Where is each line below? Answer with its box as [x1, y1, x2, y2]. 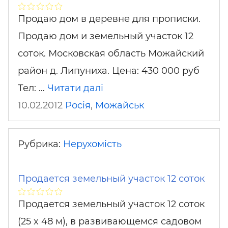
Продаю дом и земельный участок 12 [18, 30, 193, 42]
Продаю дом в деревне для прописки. [18, 13, 201, 24]
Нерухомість [63, 138, 122, 150]
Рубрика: [18, 138, 63, 150]
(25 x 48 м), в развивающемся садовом [18, 216, 202, 227]
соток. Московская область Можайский [18, 47, 204, 59]
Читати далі [47, 82, 103, 94]
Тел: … [18, 82, 47, 94]
